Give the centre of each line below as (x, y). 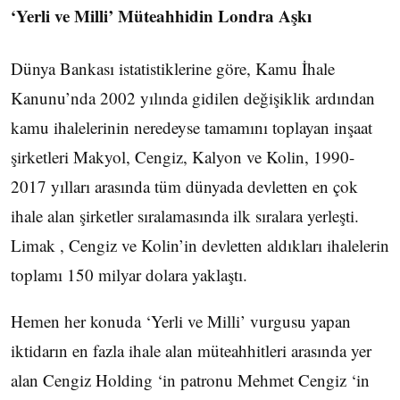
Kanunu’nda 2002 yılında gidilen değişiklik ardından (193, 97)
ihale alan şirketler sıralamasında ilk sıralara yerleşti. (185, 215)
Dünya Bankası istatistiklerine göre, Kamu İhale (173, 68)
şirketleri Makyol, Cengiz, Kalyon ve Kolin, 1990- (183, 156)
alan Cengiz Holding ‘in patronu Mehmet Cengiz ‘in (190, 379)
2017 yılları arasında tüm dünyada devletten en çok (184, 186)
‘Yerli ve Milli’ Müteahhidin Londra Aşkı (161, 16)
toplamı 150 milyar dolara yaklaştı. (129, 274)
